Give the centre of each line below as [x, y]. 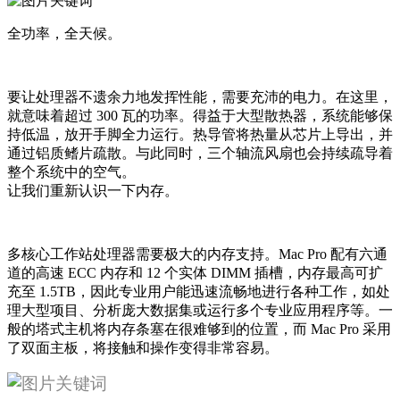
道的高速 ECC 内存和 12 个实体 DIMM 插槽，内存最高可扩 [195, 272]
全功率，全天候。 [64, 33]
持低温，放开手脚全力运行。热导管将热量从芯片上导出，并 [200, 134]
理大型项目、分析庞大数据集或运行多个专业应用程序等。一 [200, 310]
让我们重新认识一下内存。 [93, 190]
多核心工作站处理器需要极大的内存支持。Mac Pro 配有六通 [197, 254]
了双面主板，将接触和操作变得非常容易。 [143, 347]
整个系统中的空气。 [71, 171]
